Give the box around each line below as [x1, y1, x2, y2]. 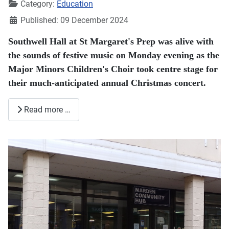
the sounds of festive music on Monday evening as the [8, 50, 219, 61]
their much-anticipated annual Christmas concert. [8, 78, 206, 88]
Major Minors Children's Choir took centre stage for [8, 64, 218, 75]
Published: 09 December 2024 [20, 15, 128, 26]
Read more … [22, 104, 71, 114]
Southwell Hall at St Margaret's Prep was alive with [8, 36, 214, 47]
